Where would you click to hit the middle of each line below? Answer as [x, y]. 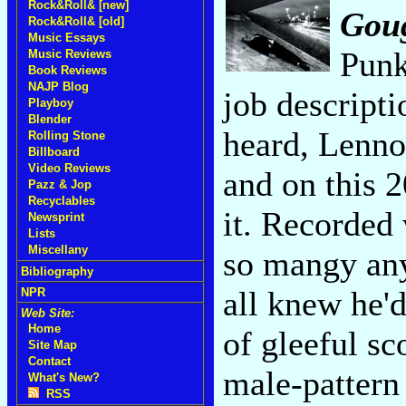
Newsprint [56, 217]
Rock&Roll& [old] [76, 21]
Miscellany [58, 250]
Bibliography [57, 271]
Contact [49, 361]
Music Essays [67, 38]
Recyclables [62, 201]
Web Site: [48, 313]
